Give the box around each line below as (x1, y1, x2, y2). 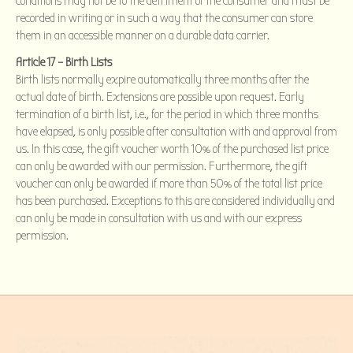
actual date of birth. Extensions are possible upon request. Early (16, 89, 304, 104)
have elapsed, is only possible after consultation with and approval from (16, 124, 337, 139)
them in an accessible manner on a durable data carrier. (16, 28, 269, 43)
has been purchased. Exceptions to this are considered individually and (16, 193, 335, 208)
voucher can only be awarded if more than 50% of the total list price (16, 176, 322, 191)
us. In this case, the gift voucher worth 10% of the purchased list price (16, 141, 329, 156)
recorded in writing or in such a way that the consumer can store (16, 10, 313, 25)
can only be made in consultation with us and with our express (16, 210, 302, 225)
